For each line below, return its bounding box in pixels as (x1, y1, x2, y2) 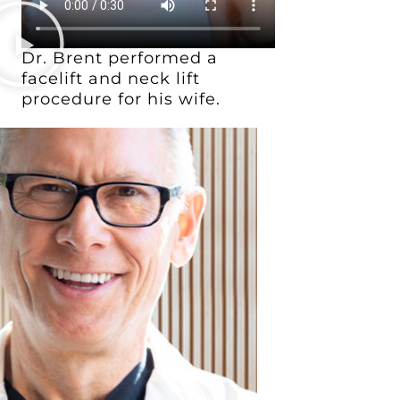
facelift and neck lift (21, 69, 201, 89)
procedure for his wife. (21, 89, 221, 110)
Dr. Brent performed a (21, 48, 219, 69)
